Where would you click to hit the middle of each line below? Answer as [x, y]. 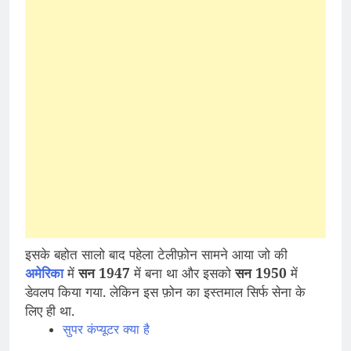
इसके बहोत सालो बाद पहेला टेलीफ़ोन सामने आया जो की [156, 254]
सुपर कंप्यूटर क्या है [108, 329]
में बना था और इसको [183, 273]
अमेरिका [44, 273]
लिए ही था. [50, 311]
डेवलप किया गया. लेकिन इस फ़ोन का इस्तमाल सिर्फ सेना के [165, 292]
